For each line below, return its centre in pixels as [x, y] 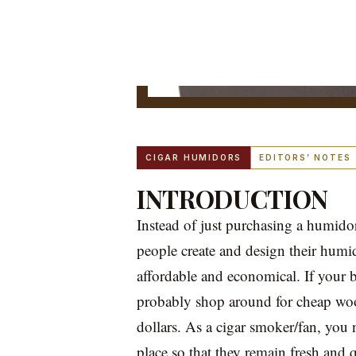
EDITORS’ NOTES [305, 157]
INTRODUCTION [233, 198]
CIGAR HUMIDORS [194, 157]
